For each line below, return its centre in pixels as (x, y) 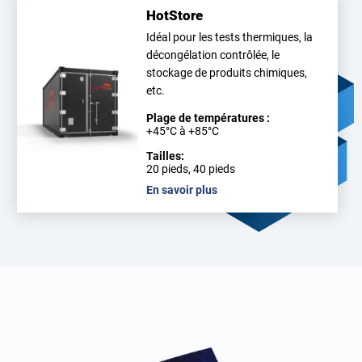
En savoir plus (182, 189)
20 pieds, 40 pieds (191, 168)
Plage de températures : (208, 118)
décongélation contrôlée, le (213, 55)
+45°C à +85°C (183, 130)
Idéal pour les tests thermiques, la (230, 37)
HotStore (175, 15)
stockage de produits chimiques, (227, 72)
